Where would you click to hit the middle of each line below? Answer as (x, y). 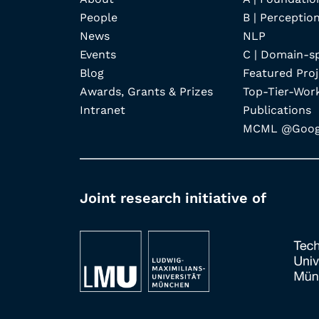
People (99, 17)
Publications (277, 110)
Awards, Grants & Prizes (146, 91)
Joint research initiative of (173, 198)
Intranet (103, 110)
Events (98, 54)
